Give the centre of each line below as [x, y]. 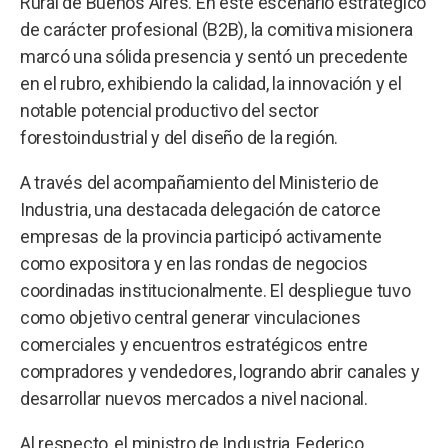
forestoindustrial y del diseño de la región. [179, 137]
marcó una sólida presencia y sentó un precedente [214, 56]
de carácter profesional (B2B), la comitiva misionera [216, 29]
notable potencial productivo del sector [169, 110]
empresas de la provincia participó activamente [201, 236]
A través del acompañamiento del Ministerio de [199, 182]
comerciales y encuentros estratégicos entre [194, 344]
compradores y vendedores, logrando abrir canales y [220, 371]
